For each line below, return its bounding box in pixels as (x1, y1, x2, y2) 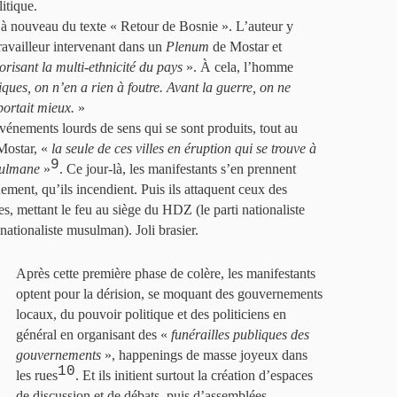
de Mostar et (209, 39, 282, 54)
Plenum (166, 39, 209, 54)
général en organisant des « (16, 327, 171, 342)
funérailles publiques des (171, 327, 309, 342)
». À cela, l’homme (183, 59, 293, 74)
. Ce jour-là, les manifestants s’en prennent (59, 161, 296, 176)
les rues (16, 368, 58, 383)
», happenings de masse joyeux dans (101, 347, 307, 362)
